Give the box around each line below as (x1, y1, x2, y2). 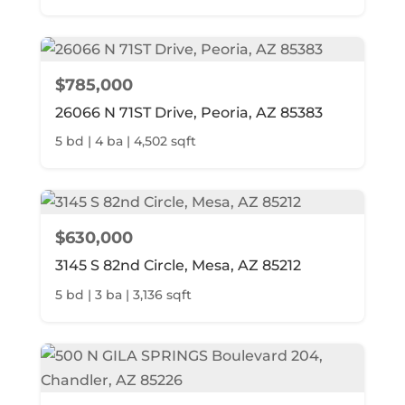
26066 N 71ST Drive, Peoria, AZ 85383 (54, 103, 323, 121)
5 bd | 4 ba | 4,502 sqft (54, 133, 196, 150)
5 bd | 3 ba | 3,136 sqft (54, 286, 192, 303)
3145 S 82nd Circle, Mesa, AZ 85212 (54, 257, 301, 275)
